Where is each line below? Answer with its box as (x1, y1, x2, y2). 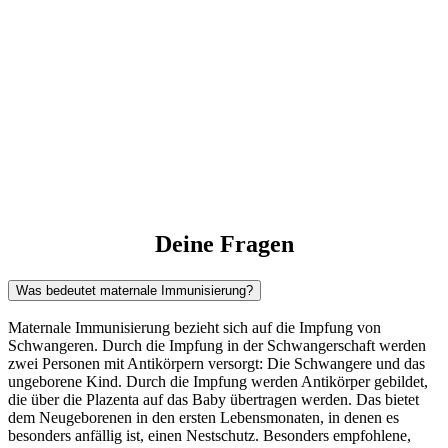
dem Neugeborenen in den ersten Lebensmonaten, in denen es (8, 409, 399, 427)
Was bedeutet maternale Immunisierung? (16, 282, 253, 298)
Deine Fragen (154, 230, 294, 257)
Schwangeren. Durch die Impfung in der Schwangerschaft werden (8, 337, 426, 355)
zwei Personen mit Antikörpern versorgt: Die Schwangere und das (8, 355, 425, 373)
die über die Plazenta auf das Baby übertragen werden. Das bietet (8, 391, 419, 409)
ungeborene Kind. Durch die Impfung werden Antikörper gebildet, (8, 373, 428, 391)
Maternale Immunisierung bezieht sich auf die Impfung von (8, 319, 381, 337)
